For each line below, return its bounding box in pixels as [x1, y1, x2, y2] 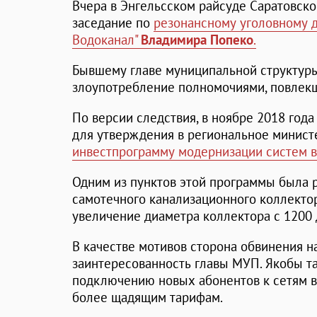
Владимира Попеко [141, 31, 253, 49]
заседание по [72, 14, 154, 32]
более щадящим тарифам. [72, 289, 223, 306]
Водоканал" [72, 31, 141, 49]
